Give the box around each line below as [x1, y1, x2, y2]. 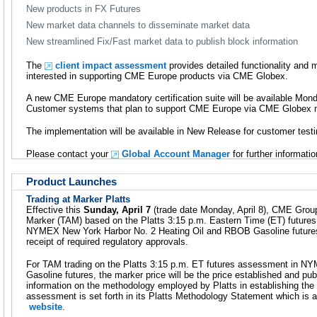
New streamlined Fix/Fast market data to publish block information [26, 36, 298, 47]
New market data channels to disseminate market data [26, 19, 250, 30]
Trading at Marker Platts [26, 194, 130, 205]
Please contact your [26, 148, 111, 159]
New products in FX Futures [26, 3, 141, 14]
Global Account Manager [122, 148, 230, 159]
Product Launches [26, 176, 117, 188]
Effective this [26, 204, 83, 216]
